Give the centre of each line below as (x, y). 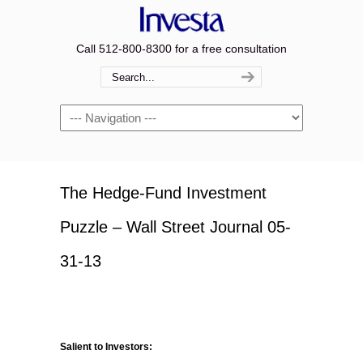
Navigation (87, 113)
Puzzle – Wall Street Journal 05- (175, 227)
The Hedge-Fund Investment (163, 193)
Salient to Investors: (106, 347)
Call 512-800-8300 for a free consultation (181, 49)
